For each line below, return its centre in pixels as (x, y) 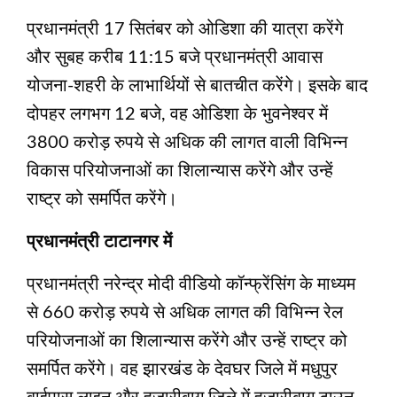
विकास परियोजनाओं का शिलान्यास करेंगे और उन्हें (180, 171)
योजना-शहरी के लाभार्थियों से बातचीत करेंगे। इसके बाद (197, 86)
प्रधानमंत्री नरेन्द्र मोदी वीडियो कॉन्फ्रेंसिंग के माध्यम (191, 284)
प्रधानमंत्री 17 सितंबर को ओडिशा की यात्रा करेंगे (185, 29)
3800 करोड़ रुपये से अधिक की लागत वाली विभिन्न (187, 142)
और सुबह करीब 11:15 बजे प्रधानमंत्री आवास (175, 57)
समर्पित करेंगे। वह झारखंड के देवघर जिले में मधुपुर (182, 369)
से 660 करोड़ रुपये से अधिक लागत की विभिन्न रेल (185, 312)
